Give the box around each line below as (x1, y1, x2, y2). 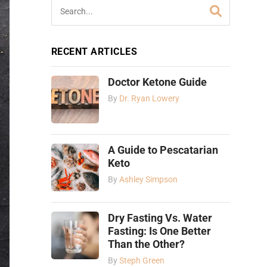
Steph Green (119, 255, 164, 266)
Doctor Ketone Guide (108, 76, 207, 88)
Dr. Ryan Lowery (119, 93, 179, 104)
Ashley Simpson (119, 174, 178, 185)
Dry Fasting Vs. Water (108, 212, 212, 224)
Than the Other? (108, 238, 185, 250)
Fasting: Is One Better (108, 225, 211, 237)
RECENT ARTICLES (51, 45, 138, 57)
